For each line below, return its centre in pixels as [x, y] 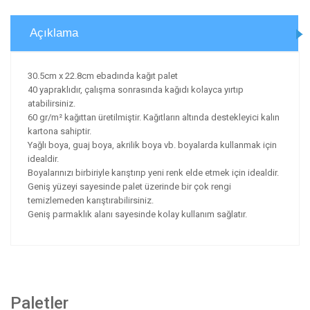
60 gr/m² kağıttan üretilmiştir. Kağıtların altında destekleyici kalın [154, 117]
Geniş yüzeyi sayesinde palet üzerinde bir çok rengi [129, 186]
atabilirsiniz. [52, 103]
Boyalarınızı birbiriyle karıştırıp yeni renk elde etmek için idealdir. [153, 173]
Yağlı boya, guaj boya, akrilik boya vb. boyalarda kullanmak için [152, 145]
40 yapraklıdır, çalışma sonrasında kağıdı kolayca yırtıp [136, 90]
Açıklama [54, 33]
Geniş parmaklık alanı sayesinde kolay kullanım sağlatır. [137, 214]
